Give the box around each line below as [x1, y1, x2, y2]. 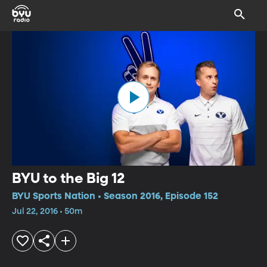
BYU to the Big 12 [12, 171, 125, 186]
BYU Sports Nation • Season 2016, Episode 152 [12, 191, 218, 201]
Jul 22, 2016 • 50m [12, 207, 82, 216]
